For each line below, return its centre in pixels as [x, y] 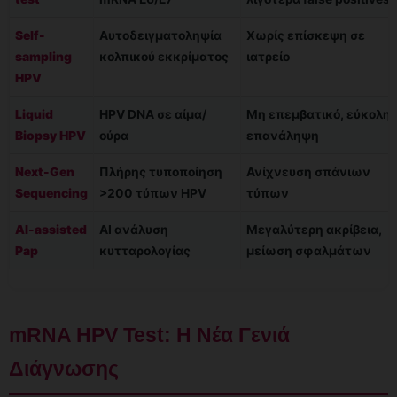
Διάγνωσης [64, 368]
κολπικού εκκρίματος [164, 56]
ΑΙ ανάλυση [134, 229]
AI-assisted [51, 229]
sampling [43, 56]
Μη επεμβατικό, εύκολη [319, 114]
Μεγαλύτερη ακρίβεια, [314, 229]
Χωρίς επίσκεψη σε [306, 35]
